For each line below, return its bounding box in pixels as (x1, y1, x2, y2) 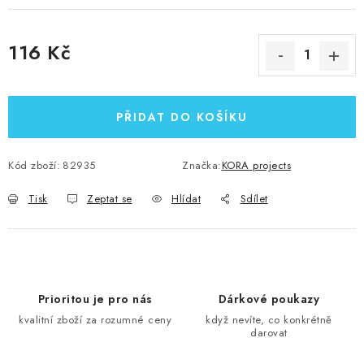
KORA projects (221, 157, 291, 173)
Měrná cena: (7, 63, 71, 80)
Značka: (182, 157, 222, 173)
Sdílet (240, 190, 268, 206)
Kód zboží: (8, 157, 60, 173)
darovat (250, 324, 288, 340)
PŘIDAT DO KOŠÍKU (116, 108, 248, 125)
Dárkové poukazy (218, 290, 320, 307)
